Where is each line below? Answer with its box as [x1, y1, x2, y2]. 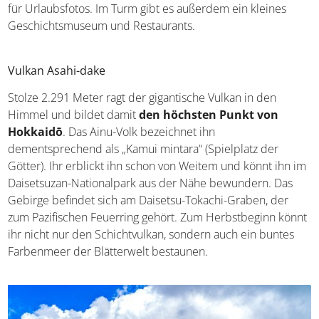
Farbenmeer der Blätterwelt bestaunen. [8, 243, 209, 259]
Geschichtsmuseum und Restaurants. [8, 17, 196, 33]
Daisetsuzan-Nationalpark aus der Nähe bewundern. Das [8, 174, 293, 191]
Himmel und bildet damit [8, 106, 140, 122]
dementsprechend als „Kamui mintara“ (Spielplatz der [8, 140, 279, 157]
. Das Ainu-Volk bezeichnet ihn [63, 123, 216, 140]
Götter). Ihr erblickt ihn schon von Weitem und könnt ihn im [8, 157, 307, 174]
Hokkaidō [8, 123, 63, 140]
